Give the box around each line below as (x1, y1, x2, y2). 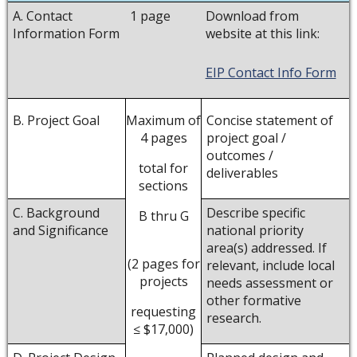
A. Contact (12, 6, 73, 25)
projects (139, 273, 188, 291)
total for (139, 159, 188, 178)
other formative (206, 291, 301, 309)
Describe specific (206, 203, 305, 222)
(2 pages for (127, 255, 200, 273)
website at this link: (205, 24, 320, 42)
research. (206, 308, 261, 327)
